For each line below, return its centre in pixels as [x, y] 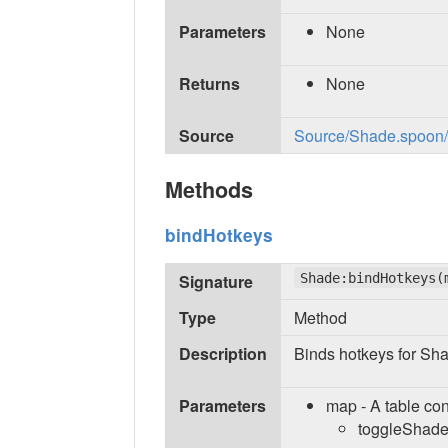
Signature [216, 281]
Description [223, 353]
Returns [210, 83]
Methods [209, 190]
